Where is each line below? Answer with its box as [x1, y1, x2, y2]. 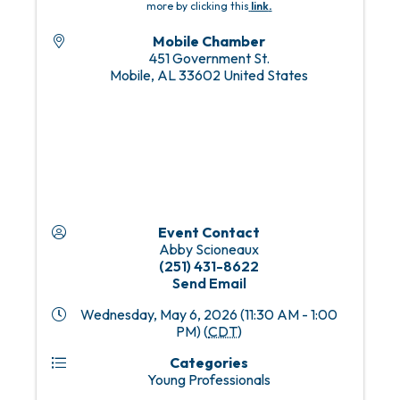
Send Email [171, 274, 246, 293]
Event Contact [158, 223, 260, 242]
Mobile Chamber [153, 32, 265, 51]
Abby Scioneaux [159, 240, 259, 259]
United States [223, 66, 308, 85]
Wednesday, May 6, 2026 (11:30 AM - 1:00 [80, 305, 337, 324]
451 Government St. [148, 49, 270, 68]
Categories [170, 354, 248, 372]
